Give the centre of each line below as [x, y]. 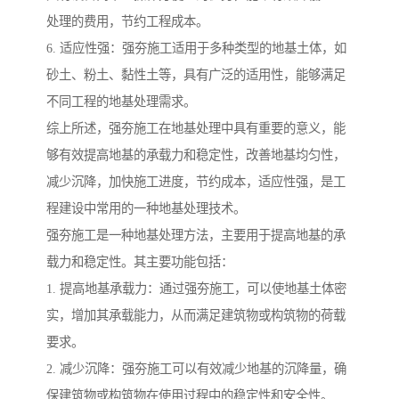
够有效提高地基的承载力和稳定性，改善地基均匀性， [196, 155]
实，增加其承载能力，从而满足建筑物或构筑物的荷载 [196, 316]
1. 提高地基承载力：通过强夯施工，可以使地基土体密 [196, 289]
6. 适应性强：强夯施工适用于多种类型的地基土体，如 [196, 49]
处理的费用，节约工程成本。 [127, 22]
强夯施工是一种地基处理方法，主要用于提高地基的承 [196, 236]
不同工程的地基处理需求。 [121, 102]
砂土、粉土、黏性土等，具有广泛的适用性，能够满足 [196, 75]
